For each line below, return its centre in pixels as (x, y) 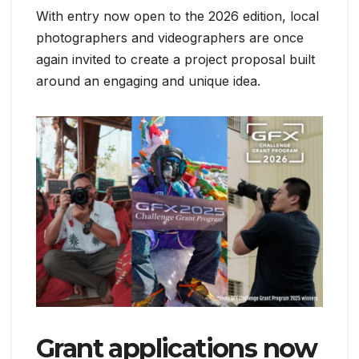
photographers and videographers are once (170, 37)
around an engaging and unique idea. (148, 81)
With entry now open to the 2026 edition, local (177, 16)
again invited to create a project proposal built (175, 59)
